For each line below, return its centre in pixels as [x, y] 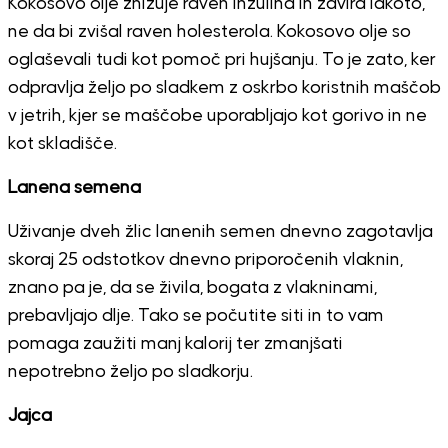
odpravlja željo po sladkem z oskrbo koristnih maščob [224, 88]
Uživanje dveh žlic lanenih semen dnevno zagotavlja [220, 232]
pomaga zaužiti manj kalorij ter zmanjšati [175, 344]
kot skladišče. [62, 144]
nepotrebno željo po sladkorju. [130, 372]
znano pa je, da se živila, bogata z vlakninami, [192, 288]
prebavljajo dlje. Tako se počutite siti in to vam [195, 316]
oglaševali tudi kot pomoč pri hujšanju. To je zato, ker [221, 60]
